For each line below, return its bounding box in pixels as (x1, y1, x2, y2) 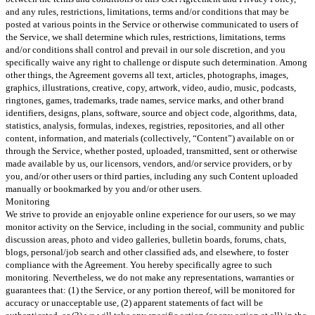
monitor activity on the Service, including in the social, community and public (6, 221, 304, 232)
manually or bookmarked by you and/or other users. (6, 183, 202, 194)
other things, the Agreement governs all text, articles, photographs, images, (6, 69, 288, 80)
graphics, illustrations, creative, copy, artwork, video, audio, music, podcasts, (6, 82, 296, 93)
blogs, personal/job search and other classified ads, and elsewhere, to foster (6, 246, 288, 257)
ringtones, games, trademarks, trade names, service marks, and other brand (6, 94, 284, 105)
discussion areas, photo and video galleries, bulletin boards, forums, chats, (6, 233, 286, 245)
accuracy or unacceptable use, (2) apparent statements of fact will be (6, 297, 263, 308)
